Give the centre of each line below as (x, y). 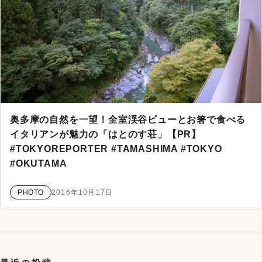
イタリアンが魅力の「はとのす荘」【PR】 (106, 134)
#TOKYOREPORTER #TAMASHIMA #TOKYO (116, 149)
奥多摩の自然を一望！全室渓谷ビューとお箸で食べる (128, 119)
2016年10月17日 (82, 193)
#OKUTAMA (39, 163)
